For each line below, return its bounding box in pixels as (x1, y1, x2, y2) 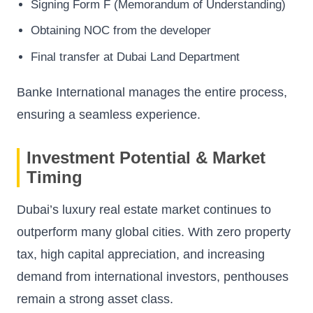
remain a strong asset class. (17, 291, 173, 306)
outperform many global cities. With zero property (17, 224, 291, 239)
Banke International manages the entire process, (17, 85, 287, 99)
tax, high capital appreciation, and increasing (17, 247, 265, 261)
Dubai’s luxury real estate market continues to (17, 202, 271, 217)
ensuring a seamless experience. (17, 107, 201, 122)
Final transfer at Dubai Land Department (31, 50, 240, 64)
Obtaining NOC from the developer (31, 24, 211, 38)
